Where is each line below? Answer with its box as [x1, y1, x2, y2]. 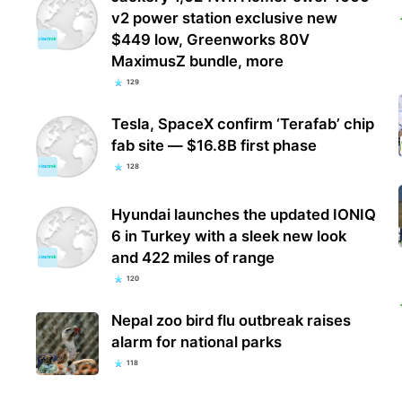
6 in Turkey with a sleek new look [111, 226, 347, 245]
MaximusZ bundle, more [111, 52, 284, 71]
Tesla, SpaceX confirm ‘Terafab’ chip [111, 115, 375, 134]
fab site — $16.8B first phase [111, 136, 318, 155]
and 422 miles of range [111, 248, 275, 267]
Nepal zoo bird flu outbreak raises [111, 310, 352, 329]
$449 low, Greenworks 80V [111, 31, 310, 49]
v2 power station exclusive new [111, 9, 338, 28]
